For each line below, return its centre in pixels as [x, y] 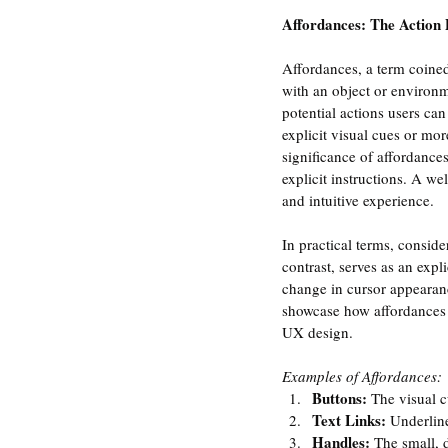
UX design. [317, 332]
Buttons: [339, 398]
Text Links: [349, 420]
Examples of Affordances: [362, 376]
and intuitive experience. [358, 200]
